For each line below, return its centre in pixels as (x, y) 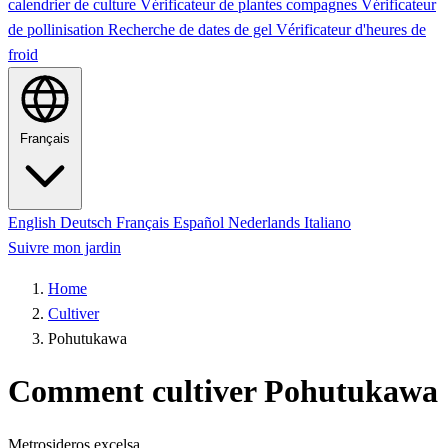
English (34, 222)
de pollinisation (58, 29)
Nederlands (266, 222)
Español (200, 222)
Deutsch (88, 222)
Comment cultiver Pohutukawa (223, 391)
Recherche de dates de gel (192, 29)
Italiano (327, 222)
